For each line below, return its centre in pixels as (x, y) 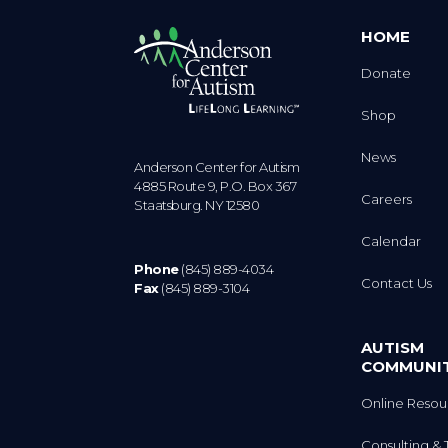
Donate (386, 73)
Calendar (391, 241)
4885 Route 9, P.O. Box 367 (215, 186)
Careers (387, 199)
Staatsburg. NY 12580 (197, 205)
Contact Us (397, 283)
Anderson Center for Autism (217, 167)
